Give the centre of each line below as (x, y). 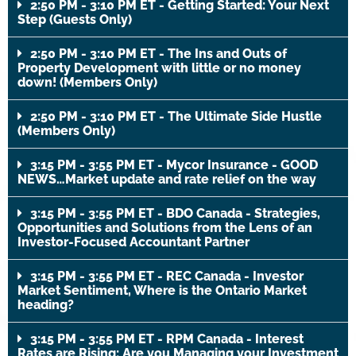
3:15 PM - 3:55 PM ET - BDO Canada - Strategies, (175, 213)
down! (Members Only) (87, 82)
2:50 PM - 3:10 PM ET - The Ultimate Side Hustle (176, 116)
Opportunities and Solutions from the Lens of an (165, 227)
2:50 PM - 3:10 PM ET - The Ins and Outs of (159, 53)
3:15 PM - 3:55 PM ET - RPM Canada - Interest (167, 339)
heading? (46, 304)
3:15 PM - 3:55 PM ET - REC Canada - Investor (167, 276)
